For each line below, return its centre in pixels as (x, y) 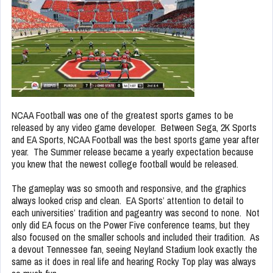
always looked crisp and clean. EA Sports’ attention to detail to (128, 201)
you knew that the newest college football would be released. (125, 164)
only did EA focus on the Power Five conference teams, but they (131, 225)
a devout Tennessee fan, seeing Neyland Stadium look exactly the (134, 250)
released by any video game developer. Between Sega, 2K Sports (134, 128)
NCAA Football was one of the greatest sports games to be (122, 115)
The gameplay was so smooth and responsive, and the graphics (129, 189)
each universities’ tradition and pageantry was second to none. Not (136, 213)
